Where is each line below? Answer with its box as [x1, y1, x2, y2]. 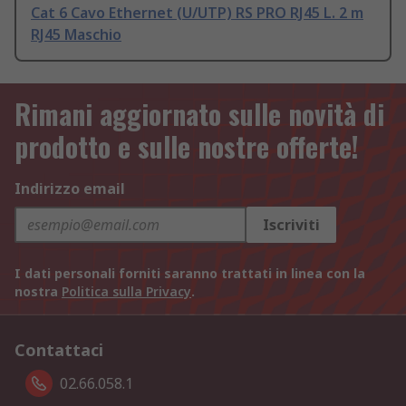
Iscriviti [263, 215, 320, 236]
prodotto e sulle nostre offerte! [14, 126, 359, 168]
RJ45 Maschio [31, 24, 121, 45]
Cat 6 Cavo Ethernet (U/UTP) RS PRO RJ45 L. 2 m [31, 3, 363, 24]
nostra [14, 283, 62, 301]
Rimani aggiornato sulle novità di [14, 93, 384, 135]
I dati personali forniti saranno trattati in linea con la [14, 265, 365, 283]
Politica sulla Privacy [62, 283, 191, 301]
